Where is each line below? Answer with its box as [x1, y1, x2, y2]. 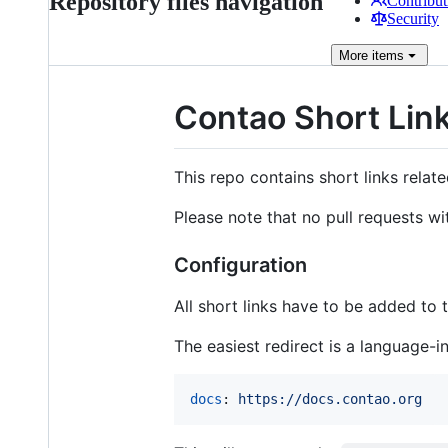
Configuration [174, 252, 307, 277]
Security [387, 10, 439, 27]
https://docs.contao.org [238, 390, 422, 407]
